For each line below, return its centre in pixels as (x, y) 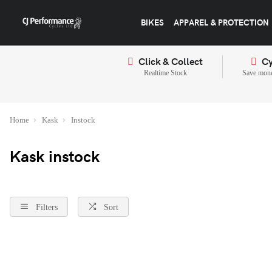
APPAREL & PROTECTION (221, 22)
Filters (47, 207)
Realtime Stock (165, 73)
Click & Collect (171, 61)
